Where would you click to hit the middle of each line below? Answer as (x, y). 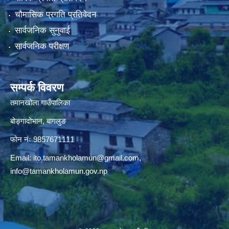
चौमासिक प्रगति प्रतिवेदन (55, 14)
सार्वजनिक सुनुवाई (42, 30)
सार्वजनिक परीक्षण (42, 47)
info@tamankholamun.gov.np (59, 171)
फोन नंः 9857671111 (42, 140)
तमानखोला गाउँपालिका (40, 103)
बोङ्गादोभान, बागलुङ (38, 121)
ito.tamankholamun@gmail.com (86, 158)
